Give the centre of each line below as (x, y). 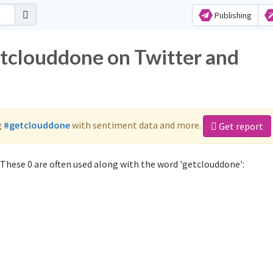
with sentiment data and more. (136, 125)
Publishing (232, 15)
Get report (240, 126)
